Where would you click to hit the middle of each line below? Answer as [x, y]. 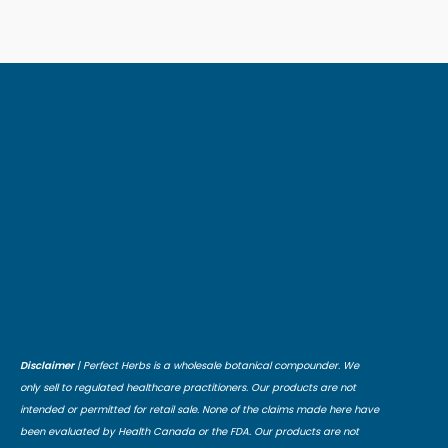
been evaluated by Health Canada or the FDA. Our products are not [189, 432]
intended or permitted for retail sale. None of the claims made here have [199, 410]
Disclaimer [47, 366]
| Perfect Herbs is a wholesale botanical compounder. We [216, 366]
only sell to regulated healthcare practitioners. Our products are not [188, 388]
